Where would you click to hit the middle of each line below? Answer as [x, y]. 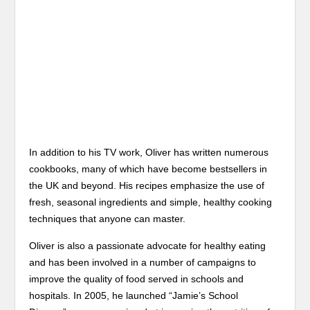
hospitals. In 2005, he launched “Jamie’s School [134, 295]
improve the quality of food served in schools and [137, 279]
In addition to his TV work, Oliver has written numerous [149, 152]
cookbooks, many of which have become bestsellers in [148, 169]
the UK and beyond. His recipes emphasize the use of [147, 185]
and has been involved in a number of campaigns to [143, 262]
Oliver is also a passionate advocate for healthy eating [148, 246]
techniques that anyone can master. [108, 219]
